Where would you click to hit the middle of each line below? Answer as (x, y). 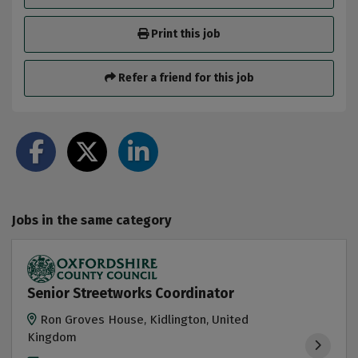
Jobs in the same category (91, 220)
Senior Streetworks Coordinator (131, 293)
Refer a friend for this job (185, 78)
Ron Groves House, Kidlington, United (145, 320)
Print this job (185, 34)
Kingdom (52, 338)
